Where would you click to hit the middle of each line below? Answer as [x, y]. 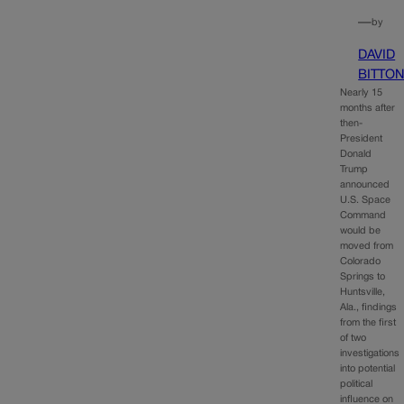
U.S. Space [366, 201]
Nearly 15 [362, 93]
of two [353, 339]
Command [363, 216]
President [362, 139]
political [357, 385]
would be [361, 231]
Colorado [361, 262]
